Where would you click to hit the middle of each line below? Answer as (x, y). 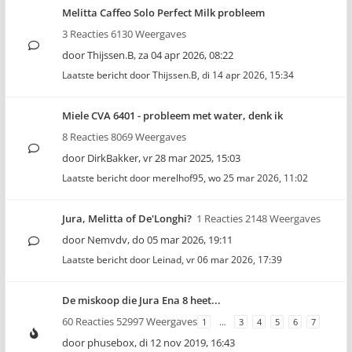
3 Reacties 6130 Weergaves (124, 34)
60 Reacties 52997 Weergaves (130, 321)
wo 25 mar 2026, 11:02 (258, 178)
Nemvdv (107, 240)
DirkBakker (113, 158)
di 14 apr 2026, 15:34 (248, 75)
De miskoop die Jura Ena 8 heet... (141, 300)
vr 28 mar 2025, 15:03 (192, 158)
